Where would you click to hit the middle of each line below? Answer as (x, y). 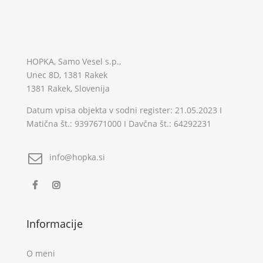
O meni (41, 254)
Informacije (54, 224)
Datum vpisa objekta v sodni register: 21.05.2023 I (124, 110)
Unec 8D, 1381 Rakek (67, 75)
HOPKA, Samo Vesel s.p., (73, 61)
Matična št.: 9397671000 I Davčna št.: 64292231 (119, 123)
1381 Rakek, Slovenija (68, 88)
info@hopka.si (77, 157)
